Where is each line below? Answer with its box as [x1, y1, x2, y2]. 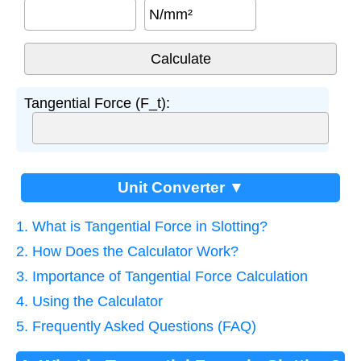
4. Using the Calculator [16, 293, 163, 309]
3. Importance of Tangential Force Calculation [16, 268, 308, 284]
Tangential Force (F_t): [24, 94, 170, 111]
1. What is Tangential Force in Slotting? [16, 218, 268, 234]
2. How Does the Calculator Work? [16, 243, 239, 259]
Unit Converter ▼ [117, 178, 244, 196]
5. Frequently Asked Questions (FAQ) [16, 317, 256, 334]
